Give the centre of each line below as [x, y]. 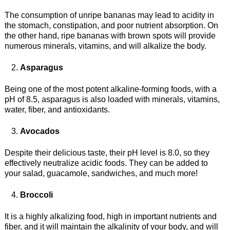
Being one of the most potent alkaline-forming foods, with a [110, 89]
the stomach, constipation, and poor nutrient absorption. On [111, 25]
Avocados [40, 131]
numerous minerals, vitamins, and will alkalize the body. [105, 46]
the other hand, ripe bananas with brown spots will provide [110, 35]
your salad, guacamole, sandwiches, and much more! [101, 173]
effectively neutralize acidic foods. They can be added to [106, 163]
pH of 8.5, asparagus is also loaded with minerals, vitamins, [112, 99]
